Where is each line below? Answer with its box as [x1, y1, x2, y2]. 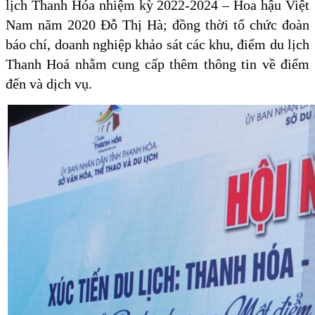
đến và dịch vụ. [6, 76, 92, 92]
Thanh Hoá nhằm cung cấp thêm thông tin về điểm [6, 56, 309, 72]
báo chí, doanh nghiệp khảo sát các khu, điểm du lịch [6, 37, 309, 53]
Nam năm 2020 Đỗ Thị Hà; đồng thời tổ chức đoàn [6, 17, 309, 33]
